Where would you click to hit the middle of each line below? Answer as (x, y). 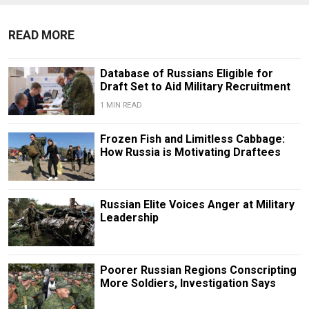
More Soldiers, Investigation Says (188, 283)
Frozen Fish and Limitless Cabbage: (192, 139)
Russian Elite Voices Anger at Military (197, 204)
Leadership (129, 217)
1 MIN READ (121, 105)
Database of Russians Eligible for (186, 73)
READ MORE (41, 35)
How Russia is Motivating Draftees (190, 152)
